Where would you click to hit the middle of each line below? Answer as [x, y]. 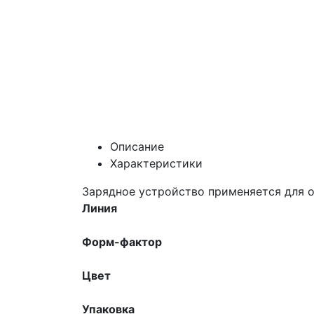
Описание [137, 146]
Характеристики [156, 163]
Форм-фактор [122, 241]
